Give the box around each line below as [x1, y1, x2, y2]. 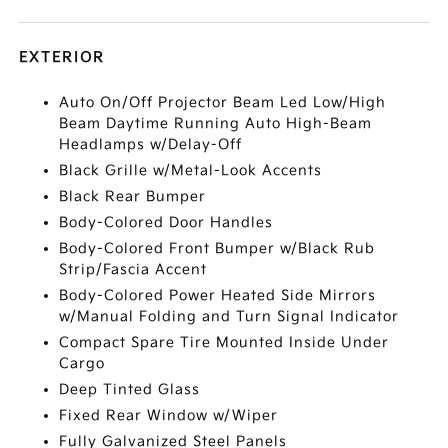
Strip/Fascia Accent [59, 261, 208, 278]
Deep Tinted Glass [59, 381, 201, 398]
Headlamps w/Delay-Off [59, 136, 243, 153]
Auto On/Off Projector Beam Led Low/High [59, 94, 387, 111]
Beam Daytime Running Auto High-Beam [59, 115, 373, 132]
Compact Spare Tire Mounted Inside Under [59, 334, 390, 351]
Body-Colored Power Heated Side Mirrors [59, 287, 377, 304]
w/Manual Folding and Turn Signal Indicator [59, 308, 400, 325]
